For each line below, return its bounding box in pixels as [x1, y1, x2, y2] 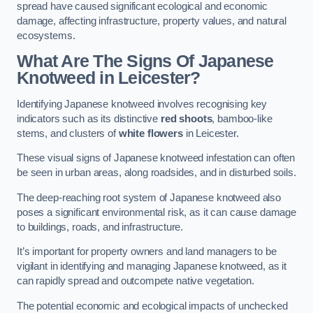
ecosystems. [17, 29, 75, 41]
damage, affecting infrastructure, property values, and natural [17, 15, 286, 27]
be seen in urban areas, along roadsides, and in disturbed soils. [17, 167, 296, 179]
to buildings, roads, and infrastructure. [17, 221, 184, 233]
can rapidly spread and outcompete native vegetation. [17, 275, 254, 287]
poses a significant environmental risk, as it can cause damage [17, 206, 296, 218]
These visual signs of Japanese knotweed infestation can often [17, 152, 296, 164]
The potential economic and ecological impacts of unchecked [17, 300, 288, 312]
